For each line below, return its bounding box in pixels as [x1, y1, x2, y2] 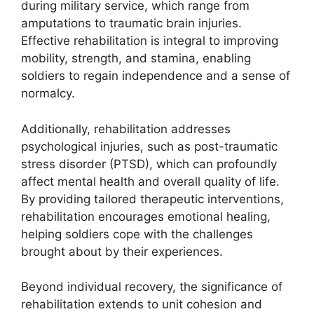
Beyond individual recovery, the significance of [21, 280, 282, 294]
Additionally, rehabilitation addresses [21, 121, 231, 136]
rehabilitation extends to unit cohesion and [21, 297, 262, 311]
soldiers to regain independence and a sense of [21, 69, 290, 83]
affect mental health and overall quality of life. [21, 174, 280, 189]
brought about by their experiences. [21, 244, 223, 259]
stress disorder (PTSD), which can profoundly [21, 156, 277, 171]
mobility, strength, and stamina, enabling [21, 51, 251, 65]
